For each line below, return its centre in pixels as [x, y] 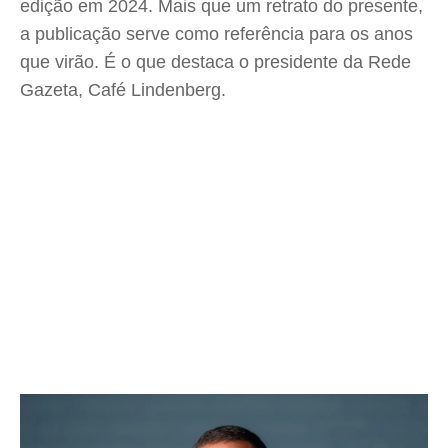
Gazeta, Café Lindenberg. [123, 90]
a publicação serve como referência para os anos [216, 34]
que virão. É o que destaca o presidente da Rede [215, 62]
